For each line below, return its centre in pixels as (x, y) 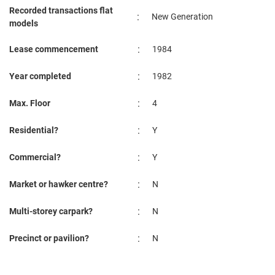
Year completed (40, 76)
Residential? (34, 130)
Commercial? (35, 157)
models (24, 24)
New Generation (182, 17)
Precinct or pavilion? (49, 238)
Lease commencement (54, 49)
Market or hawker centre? (59, 184)
